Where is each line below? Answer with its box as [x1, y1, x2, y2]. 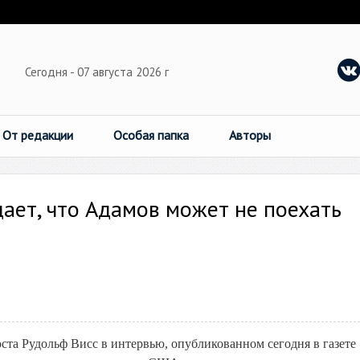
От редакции [2, 127, 73, 143]
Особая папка [113, 127, 189, 143]
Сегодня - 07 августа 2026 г [25, 64, 172, 80]
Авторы [229, 127, 271, 143]
